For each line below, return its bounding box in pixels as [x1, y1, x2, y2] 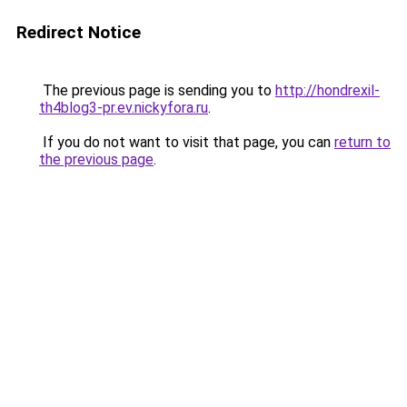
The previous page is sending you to [39, 82, 275, 99]
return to [334, 134, 391, 151]
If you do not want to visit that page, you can [39, 134, 334, 151]
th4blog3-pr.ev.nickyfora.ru [39, 99, 208, 116]
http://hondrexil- [275, 82, 380, 99]
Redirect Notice [16, 22, 141, 43]
